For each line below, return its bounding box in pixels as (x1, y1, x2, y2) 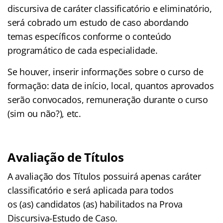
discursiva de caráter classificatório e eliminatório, (7, 2, 212, 14)
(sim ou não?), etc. (7, 107, 81, 119)
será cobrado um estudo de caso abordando (7, 16, 189, 28)
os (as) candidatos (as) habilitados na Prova (7, 198, 183, 210)
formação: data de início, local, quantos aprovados (7, 79, 214, 92)
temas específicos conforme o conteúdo (7, 30, 172, 42)
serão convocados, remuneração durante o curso (7, 93, 208, 106)
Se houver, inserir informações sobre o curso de (7, 65, 204, 78)
